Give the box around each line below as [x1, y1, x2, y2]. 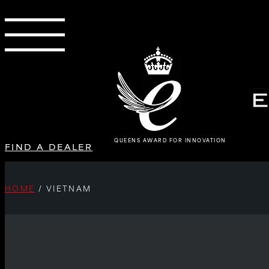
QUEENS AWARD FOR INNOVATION [114, 136, 226, 144]
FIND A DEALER [5, 141, 93, 153]
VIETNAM [46, 182, 92, 194]
